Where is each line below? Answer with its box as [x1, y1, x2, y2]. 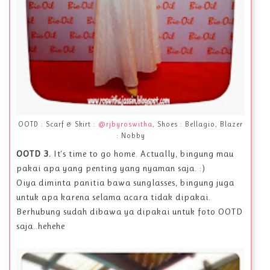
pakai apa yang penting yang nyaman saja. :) [16, 162, 206, 174]
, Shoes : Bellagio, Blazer [152, 120, 243, 129]
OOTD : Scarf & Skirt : [18, 120, 99, 129]
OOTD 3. [16, 148, 54, 159]
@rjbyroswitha [98, 120, 153, 129]
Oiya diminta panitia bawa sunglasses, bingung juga [16, 177, 234, 188]
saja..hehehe [16, 220, 65, 231]
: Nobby [116, 131, 145, 140]
